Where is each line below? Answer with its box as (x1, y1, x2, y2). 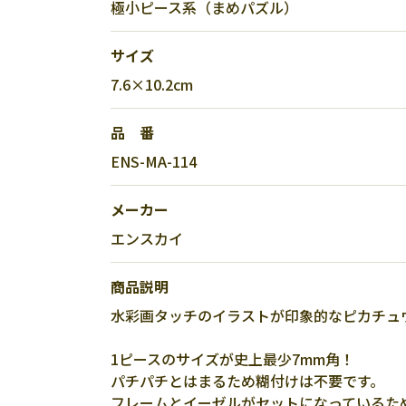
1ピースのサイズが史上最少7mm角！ (111, 348, 354, 370)
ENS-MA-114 (111, 150, 197, 172)
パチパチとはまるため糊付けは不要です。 (111, 370, 384, 391)
